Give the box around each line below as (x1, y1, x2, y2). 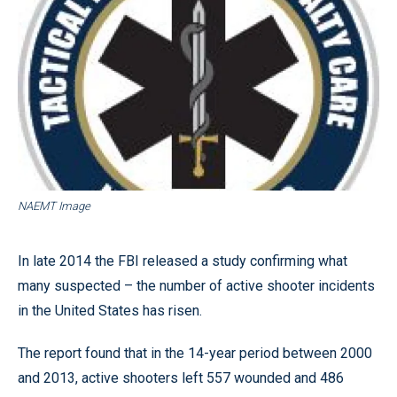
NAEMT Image (18, 198, 90, 213)
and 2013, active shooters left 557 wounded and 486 (18, 369, 344, 386)
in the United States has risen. (18, 301, 202, 319)
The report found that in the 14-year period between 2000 (18, 344, 372, 362)
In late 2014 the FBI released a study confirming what (18, 252, 347, 269)
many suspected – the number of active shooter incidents (18, 276, 375, 294)
